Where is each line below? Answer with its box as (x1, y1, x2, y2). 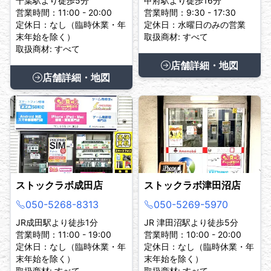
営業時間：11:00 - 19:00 (16, 229, 111, 240)
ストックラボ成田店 (16, 179, 103, 192)
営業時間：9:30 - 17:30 (144, 7, 236, 18)
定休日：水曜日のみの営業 (144, 19, 246, 30)
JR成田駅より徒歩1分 (16, 217, 98, 228)
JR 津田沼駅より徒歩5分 (144, 217, 238, 228)
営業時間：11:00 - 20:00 (16, 7, 112, 18)
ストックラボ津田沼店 (144, 179, 241, 192)
